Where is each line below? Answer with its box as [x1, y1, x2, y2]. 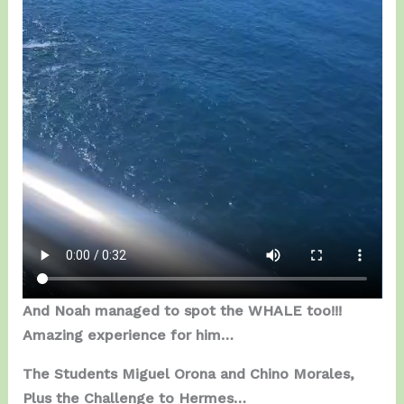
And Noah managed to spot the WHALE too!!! [22, 301, 342, 319]
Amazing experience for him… [22, 326, 234, 344]
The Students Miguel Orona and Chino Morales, [22, 364, 354, 382]
